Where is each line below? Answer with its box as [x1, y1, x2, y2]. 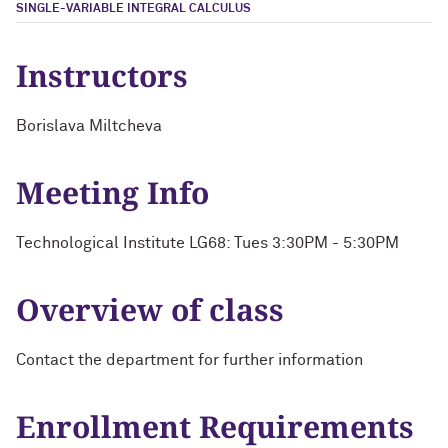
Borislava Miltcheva [16, 118, 162, 134]
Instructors [16, 55, 188, 96]
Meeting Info [16, 172, 209, 213]
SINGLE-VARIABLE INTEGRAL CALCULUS [16, 3, 251, 15]
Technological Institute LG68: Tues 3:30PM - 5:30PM [16, 235, 399, 251]
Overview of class [16, 289, 284, 330]
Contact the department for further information [16, 352, 363, 368]
